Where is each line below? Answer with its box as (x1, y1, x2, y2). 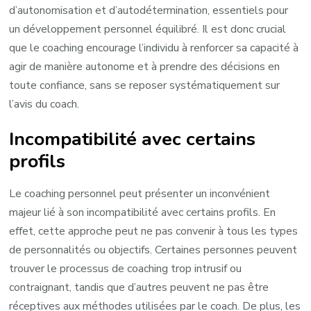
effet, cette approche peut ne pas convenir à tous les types (9, 223, 299, 239)
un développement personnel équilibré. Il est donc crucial (9, 21, 287, 37)
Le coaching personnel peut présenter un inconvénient (9, 185, 271, 201)
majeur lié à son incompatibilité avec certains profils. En (9, 204, 276, 220)
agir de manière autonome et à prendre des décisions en (9, 58, 280, 74)
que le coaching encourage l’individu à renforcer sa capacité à (9, 40, 299, 56)
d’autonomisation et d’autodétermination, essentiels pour (9, 2, 289, 18)
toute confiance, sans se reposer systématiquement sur (9, 77, 280, 93)
